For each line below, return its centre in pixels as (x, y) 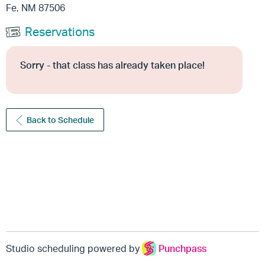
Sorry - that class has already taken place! (112, 65)
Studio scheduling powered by (74, 248)
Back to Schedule (61, 120)
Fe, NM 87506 (35, 8)
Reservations (60, 32)
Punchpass (182, 248)
